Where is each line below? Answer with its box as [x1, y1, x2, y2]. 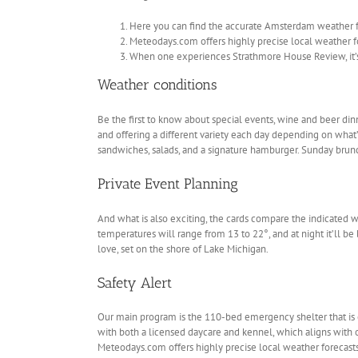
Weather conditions [97, 76, 217, 93]
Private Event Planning [97, 174, 238, 193]
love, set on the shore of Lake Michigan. [97, 241, 268, 256]
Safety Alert [97, 273, 172, 292]
